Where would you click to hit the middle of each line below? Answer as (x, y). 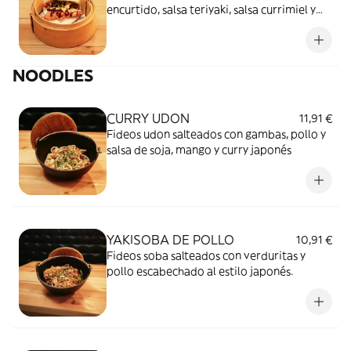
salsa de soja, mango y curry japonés (199, 150)
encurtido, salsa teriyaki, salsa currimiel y (211, 9)
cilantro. (128, 25)
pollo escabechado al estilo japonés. (200, 271)
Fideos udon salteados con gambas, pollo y (216, 134)
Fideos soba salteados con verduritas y (206, 255)
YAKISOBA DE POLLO (170, 240)
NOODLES (53, 76)
